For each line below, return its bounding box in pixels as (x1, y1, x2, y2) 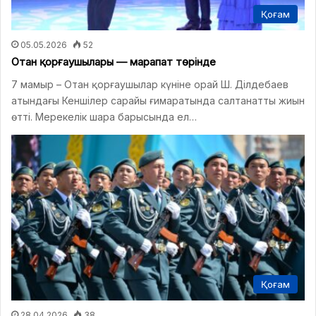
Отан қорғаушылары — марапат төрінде (11, 55, 216, 69)
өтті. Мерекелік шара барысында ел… (11, 111, 197, 123)
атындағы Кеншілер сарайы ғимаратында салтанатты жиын (11, 95, 305, 107)
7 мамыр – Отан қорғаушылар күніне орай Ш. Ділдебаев (11, 78, 288, 91)
